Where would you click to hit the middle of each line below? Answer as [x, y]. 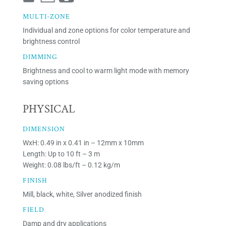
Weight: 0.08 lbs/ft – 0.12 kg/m [71, 165]
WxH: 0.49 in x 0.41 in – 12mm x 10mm [83, 143]
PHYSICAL [49, 109]
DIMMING [40, 57]
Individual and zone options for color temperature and [106, 30]
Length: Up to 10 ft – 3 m [61, 154]
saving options [45, 81]
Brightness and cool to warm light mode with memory [106, 70]
